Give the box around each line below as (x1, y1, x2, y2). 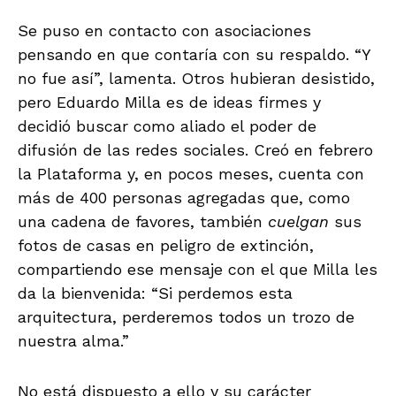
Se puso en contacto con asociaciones (18, 20, 311, 40)
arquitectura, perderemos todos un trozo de (18, 307, 354, 326)
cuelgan (268, 211, 334, 231)
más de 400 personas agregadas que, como (18, 187, 350, 207)
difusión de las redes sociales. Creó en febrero (18, 140, 373, 159)
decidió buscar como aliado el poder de (18, 116, 316, 135)
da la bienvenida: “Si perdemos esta (18, 283, 293, 302)
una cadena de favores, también (18, 211, 268, 231)
